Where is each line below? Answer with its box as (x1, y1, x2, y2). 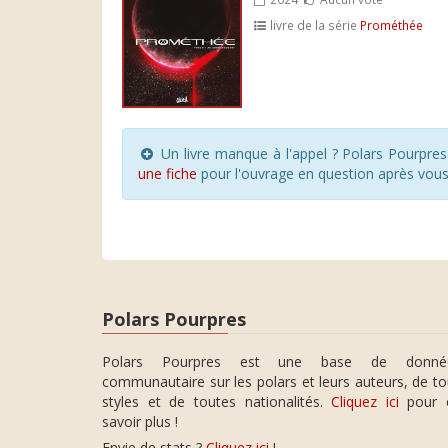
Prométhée (360, 17, 424, 33)
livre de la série (267, 17, 361, 33)
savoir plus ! (102, 412, 178, 432)
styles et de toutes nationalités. (102, 392, 332, 412)
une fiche (138, 163, 197, 183)
